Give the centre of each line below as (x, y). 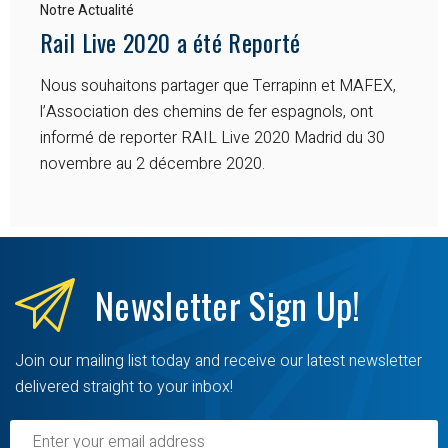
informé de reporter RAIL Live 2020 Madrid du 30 (212, 137)
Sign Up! (305, 304)
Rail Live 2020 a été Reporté (170, 41)
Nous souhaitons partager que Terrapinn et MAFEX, (218, 85)
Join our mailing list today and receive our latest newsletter (218, 360)
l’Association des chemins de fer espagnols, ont (206, 111)
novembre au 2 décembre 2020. (152, 163)
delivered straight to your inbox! (124, 386)
